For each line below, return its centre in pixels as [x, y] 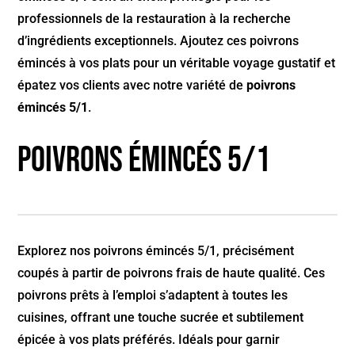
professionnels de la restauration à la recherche [155, 19]
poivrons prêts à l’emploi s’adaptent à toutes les [153, 296]
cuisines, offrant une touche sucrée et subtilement [161, 318]
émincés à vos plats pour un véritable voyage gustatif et [177, 63]
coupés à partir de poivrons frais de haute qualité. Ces [172, 273]
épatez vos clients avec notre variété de [132, 86]
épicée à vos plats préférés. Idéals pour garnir [149, 340]
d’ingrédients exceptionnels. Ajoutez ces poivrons [158, 41]
